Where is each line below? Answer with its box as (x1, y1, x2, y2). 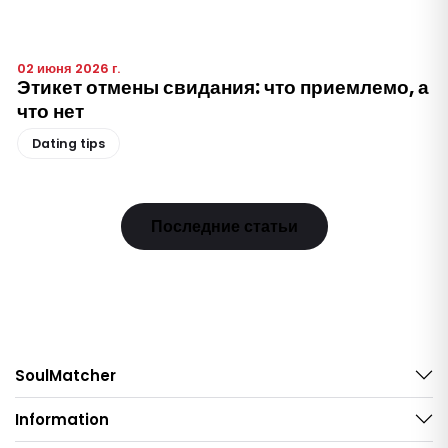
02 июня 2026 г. (17, 58, 120, 78)
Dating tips (32, 134, 105, 152)
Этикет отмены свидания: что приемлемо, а (17, 73, 429, 101)
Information (15, 408, 109, 430)
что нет (17, 97, 84, 125)
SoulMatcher (15, 364, 116, 386)
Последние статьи (150, 214, 298, 238)
